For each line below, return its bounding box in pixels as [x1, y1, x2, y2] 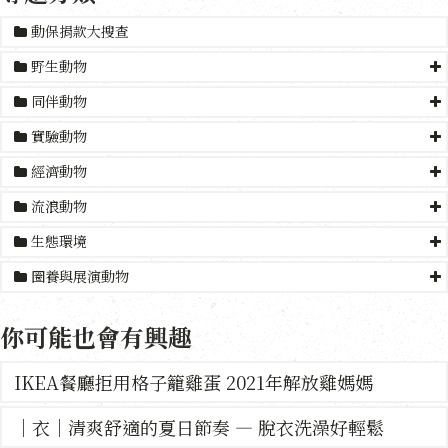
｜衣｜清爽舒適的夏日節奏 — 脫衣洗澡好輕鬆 [14, 414, 384, 441]
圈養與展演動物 [31, 266, 129, 287]
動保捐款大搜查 [27, 21, 129, 42]
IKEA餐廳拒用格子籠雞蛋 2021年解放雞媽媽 [14, 369, 373, 396]
